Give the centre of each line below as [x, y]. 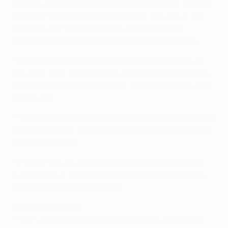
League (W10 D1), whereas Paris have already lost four [112, 130]
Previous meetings [47, 207]
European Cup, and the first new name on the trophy [109, 175]
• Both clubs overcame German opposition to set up [108, 61]
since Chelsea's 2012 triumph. [67, 187]
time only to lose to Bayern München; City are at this [108, 16]
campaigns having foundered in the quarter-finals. [106, 40]
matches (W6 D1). [46, 142]
